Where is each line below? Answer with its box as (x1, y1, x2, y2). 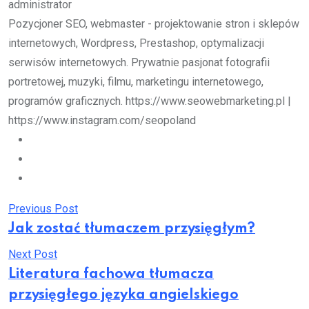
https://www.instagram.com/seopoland (8, 114, 196, 127)
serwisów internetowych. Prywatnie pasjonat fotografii (8, 56, 270, 69)
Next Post (8, 248, 57, 261)
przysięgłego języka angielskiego (8, 288, 239, 302)
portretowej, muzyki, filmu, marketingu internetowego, (8, 75, 263, 88)
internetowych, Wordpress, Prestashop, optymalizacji (8, 37, 264, 50)
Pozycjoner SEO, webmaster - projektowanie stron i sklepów (8, 17, 299, 30)
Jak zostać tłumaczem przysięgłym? (8, 222, 255, 236)
